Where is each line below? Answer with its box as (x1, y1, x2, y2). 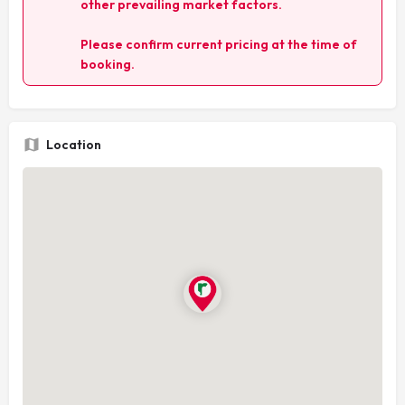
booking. (80, 55, 135, 72)
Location (46, 136, 101, 153)
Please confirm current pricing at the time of (80, 35, 357, 52)
